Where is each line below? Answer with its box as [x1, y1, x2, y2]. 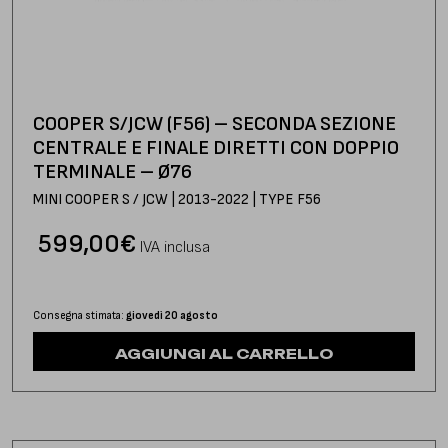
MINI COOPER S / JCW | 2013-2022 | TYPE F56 [33, 189, 321, 209]
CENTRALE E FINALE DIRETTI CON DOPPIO [33, 135, 399, 160]
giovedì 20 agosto [126, 308, 218, 322]
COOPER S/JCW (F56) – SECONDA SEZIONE [33, 111, 396, 136]
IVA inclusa [140, 237, 210, 257]
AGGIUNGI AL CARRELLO [115, 344, 333, 362]
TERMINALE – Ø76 [33, 159, 192, 184]
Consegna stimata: [33, 308, 126, 322]
